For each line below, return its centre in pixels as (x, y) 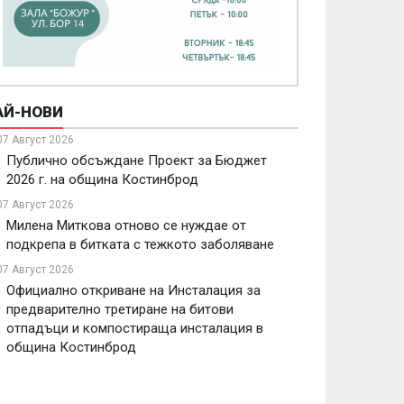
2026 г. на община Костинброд (102, 179)
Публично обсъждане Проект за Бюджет (137, 161)
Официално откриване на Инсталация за (133, 290)
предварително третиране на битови (120, 309)
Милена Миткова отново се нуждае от (126, 225)
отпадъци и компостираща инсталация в (135, 328)
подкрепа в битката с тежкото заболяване (140, 244)
